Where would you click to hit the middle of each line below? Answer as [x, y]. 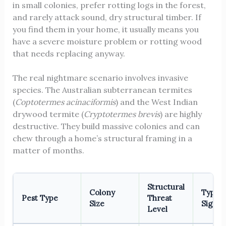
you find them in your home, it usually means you [105, 29]
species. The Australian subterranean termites [102, 90]
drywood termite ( [48, 114]
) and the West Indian [156, 102]
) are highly [181, 114]
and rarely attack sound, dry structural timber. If [107, 17]
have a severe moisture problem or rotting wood [107, 41]
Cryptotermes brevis [122, 114]
